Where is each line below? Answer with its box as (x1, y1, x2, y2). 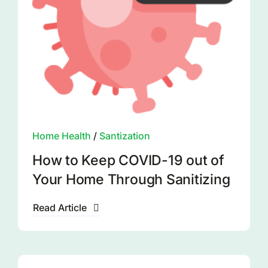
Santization (99, 130, 150, 142)
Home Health (32, 130, 91, 142)
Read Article (32, 202, 87, 214)
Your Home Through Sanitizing (32, 171, 230, 188)
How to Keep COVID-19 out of (32, 152, 224, 169)
